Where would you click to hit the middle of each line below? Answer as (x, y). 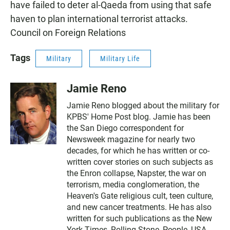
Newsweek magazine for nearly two (131, 139)
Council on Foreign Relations (68, 33)
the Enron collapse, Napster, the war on (137, 173)
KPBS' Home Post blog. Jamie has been (139, 117)
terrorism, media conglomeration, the (133, 185)
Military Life (120, 59)
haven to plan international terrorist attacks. (99, 19)
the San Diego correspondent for (125, 128)
